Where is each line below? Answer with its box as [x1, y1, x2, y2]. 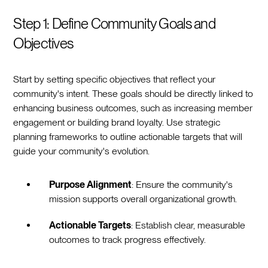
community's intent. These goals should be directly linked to [13, 87, 254, 99]
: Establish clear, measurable [131, 219, 246, 231]
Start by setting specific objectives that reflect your [13, 73, 216, 85]
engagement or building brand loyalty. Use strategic [13, 116, 221, 128]
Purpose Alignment [49, 178, 132, 190]
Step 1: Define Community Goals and [13, 14, 215, 32]
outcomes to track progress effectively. [49, 233, 206, 245]
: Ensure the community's [132, 178, 233, 190]
